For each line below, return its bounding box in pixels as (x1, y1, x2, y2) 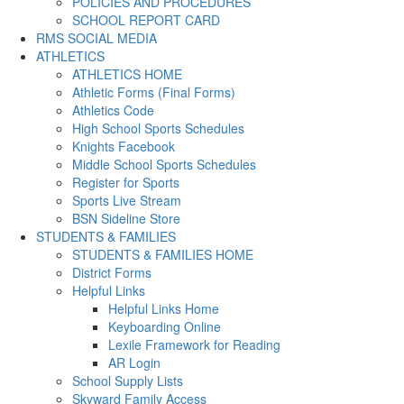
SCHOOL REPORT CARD (72, 11, 220, 29)
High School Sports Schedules (72, 119, 244, 137)
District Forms (72, 263, 151, 281)
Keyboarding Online (108, 317, 221, 335)
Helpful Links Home (108, 299, 219, 317)
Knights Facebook (72, 137, 175, 155)
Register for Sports (72, 173, 179, 191)
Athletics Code (72, 101, 154, 119)
